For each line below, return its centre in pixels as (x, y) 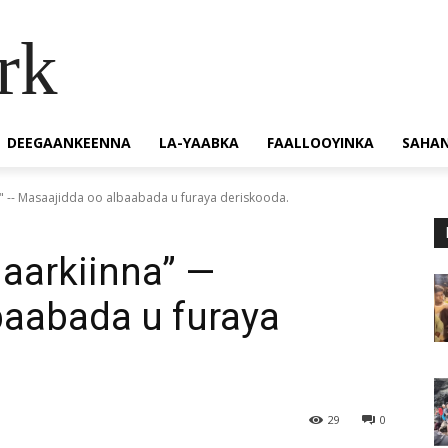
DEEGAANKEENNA (69, 142)
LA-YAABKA (199, 142)
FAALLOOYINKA (320, 142)
